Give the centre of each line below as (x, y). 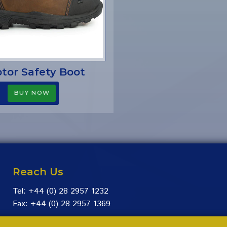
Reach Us (38, 172)
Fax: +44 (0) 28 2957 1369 (61, 204)
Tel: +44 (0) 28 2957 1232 (60, 191)
